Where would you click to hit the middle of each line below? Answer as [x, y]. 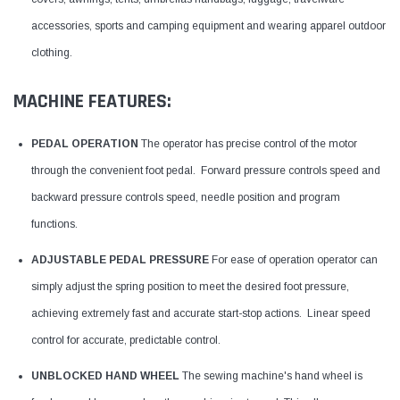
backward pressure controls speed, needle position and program [186, 197]
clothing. [52, 52]
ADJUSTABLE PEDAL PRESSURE [120, 259]
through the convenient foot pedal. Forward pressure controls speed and [206, 170]
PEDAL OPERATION [86, 143]
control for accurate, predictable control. [126, 340]
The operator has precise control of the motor [249, 143]
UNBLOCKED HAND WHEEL [105, 375]
